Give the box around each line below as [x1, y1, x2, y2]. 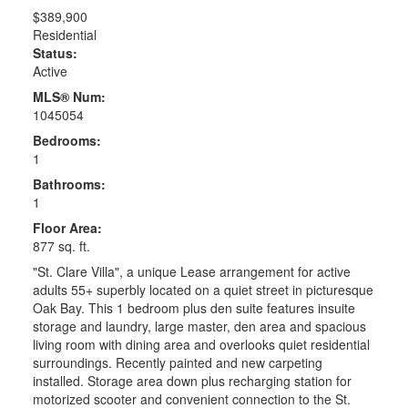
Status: [32, 44, 77, 63]
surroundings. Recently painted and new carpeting [32, 353, 322, 372]
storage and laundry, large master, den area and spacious [32, 317, 366, 336]
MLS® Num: [32, 87, 106, 107]
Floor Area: [32, 219, 102, 238]
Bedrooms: [32, 131, 101, 150]
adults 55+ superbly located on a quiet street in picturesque [32, 280, 373, 300]
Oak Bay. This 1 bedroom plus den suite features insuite [32, 299, 355, 318]
